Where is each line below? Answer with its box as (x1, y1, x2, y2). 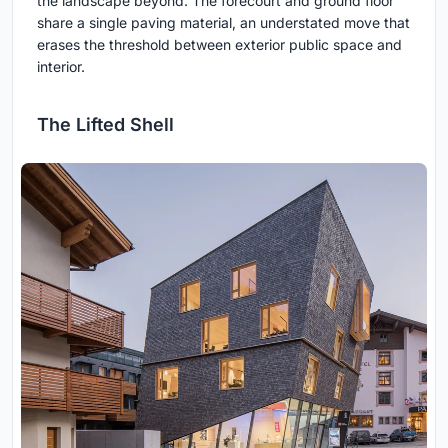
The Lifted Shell (37, 114, 174, 136)
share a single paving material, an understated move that (37, 14, 410, 32)
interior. (37, 58, 85, 76)
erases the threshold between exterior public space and (37, 36, 402, 54)
